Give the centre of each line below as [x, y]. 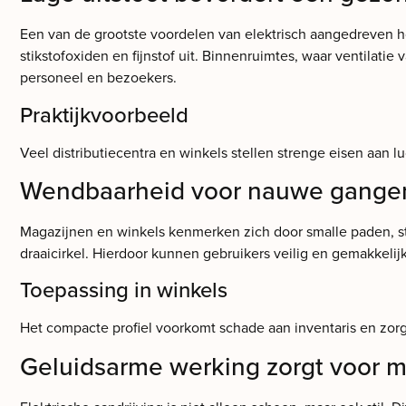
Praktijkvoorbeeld [104, 114]
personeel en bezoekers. [98, 77]
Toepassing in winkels [124, 290]
